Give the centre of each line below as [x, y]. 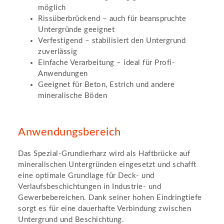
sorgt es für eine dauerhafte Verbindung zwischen [104, 209]
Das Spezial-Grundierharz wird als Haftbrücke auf [104, 154]
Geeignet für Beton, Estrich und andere [106, 84]
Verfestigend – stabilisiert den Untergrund [112, 40]
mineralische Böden [72, 95]
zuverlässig [58, 51]
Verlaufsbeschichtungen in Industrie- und [89, 187]
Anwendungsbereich [69, 132]
